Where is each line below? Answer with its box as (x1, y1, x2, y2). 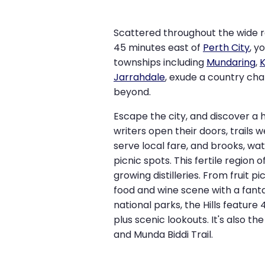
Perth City (203, 41, 250, 55)
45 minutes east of (114, 41, 203, 55)
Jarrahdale (114, 70, 165, 85)
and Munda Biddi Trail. (114, 228, 213, 242)
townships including (114, 56, 206, 70)
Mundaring (206, 56, 256, 70)
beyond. (114, 85, 151, 99)
